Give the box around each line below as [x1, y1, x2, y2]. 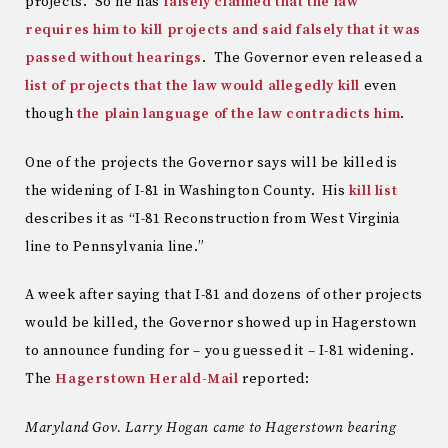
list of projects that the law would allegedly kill [25, 76, 360, 95]
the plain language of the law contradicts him [77, 104, 401, 123]
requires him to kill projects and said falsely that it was [25, 20, 421, 39]
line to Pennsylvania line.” [25, 237, 205, 256]
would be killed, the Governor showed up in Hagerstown [25, 314, 417, 333]
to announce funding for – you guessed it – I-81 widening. [25, 342, 418, 361]
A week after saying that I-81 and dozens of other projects [25, 286, 423, 305]
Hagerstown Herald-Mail [55, 370, 239, 389]
